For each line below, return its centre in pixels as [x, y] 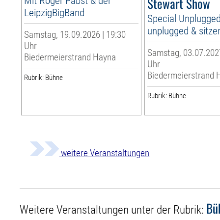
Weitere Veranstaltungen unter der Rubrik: [113, 210]
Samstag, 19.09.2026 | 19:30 [75, 34]
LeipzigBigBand [55, 12]
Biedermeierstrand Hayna [70, 57]
